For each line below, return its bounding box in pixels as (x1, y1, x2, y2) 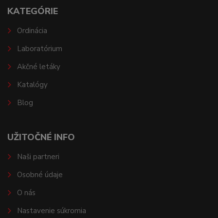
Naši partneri (17, 152, 59, 162)
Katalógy (17, 80, 48, 90)
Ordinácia (17, 26, 47, 36)
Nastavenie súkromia (17, 206, 86, 216)
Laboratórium (17, 44, 62, 54)
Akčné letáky (17, 62, 60, 72)
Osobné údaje (17, 170, 63, 180)
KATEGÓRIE (7, 5, 58, 18)
